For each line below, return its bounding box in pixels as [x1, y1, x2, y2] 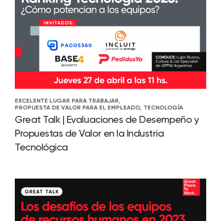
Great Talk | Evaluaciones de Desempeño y [15, 113, 199, 125]
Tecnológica [15, 141, 68, 153]
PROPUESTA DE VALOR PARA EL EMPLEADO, [15, 104, 141, 111]
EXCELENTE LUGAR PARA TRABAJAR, [15, 97, 120, 104]
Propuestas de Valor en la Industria [15, 127, 164, 139]
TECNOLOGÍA [144, 104, 183, 111]
